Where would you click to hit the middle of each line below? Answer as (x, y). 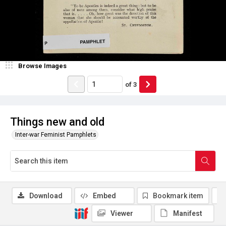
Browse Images (42, 66)
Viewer (122, 213)
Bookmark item (178, 196)
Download (46, 196)
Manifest (188, 213)
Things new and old (57, 122)
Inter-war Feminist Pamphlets (56, 135)
